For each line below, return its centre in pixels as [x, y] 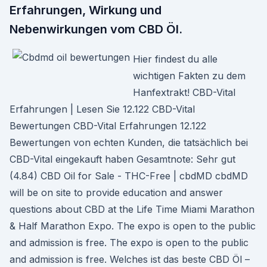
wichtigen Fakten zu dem [189, 76]
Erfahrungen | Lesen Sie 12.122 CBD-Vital [102, 109]
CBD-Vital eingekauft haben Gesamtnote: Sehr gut [122, 159]
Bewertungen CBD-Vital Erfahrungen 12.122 [108, 126]
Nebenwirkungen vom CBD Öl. [96, 29]
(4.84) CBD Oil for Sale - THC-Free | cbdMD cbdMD [129, 176]
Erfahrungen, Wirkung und [86, 10]
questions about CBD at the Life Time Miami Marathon [132, 209]
